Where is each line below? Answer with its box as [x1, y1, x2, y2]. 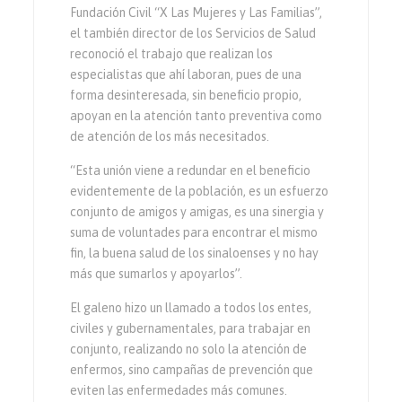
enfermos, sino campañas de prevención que [70, 362, 314, 377]
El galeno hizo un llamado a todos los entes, [70, 300, 312, 315]
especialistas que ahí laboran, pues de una [70, 66, 302, 82]
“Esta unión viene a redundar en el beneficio [70, 162, 311, 178]
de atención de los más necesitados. [70, 128, 270, 144]
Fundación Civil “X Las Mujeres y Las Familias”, [70, 4, 323, 20]
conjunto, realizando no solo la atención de [70, 341, 308, 356]
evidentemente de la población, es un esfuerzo [70, 183, 329, 198]
